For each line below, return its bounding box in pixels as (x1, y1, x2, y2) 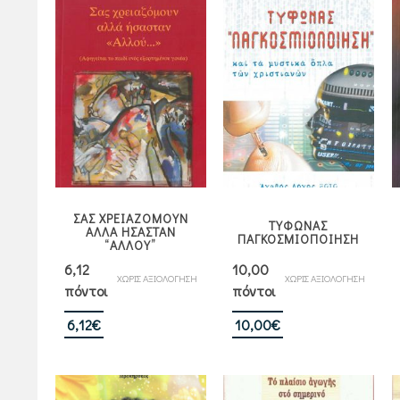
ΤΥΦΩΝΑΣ (269, 217, 328, 235)
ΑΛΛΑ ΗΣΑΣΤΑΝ (85, 223, 176, 241)
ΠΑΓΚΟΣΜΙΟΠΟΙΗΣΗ (237, 230, 359, 248)
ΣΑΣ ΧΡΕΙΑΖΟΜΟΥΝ (72, 210, 188, 228)
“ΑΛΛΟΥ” (104, 237, 156, 254)
